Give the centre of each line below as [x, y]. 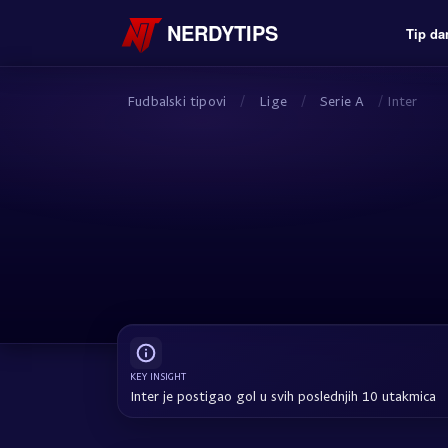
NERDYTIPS [222, 33]
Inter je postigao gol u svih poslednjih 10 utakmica [283, 395]
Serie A [342, 100]
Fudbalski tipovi [177, 100]
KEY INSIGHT [158, 376]
